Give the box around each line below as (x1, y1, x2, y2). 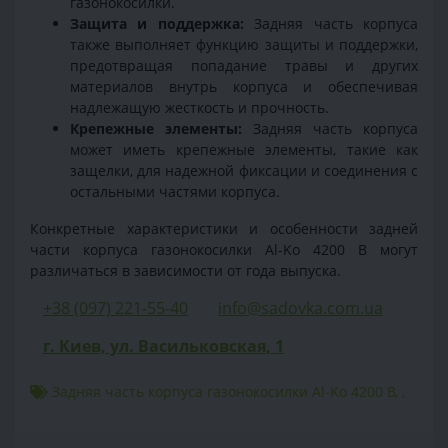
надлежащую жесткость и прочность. (70, 97, 329, 117)
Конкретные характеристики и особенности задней (30, 218, 418, 238)
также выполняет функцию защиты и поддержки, (70, 34, 418, 54)
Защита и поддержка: (70, 13, 244, 33)
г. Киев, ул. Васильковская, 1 (43, 334, 284, 357)
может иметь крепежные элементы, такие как (70, 139, 418, 159)
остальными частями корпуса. (70, 181, 280, 201)
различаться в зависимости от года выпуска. (30, 260, 341, 280)
